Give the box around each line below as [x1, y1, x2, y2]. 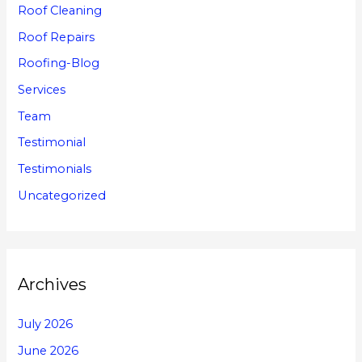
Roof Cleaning [18, 3, 103, 19]
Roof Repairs [18, 29, 95, 44]
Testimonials [18, 161, 92, 176]
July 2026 [18, 316, 74, 331]
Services [18, 82, 66, 98]
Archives [18, 274, 87, 294]
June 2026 [18, 343, 79, 358]
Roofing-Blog [18, 56, 100, 71]
